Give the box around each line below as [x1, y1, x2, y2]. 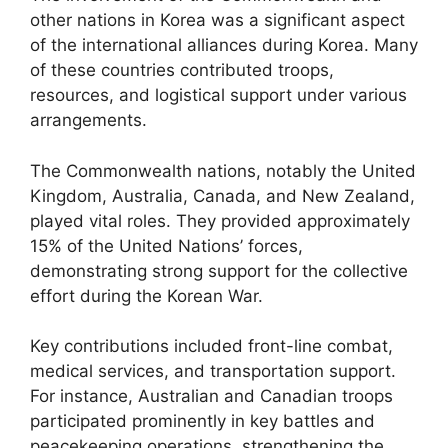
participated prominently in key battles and [30, 411, 375, 431]
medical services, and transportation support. [30, 361, 396, 381]
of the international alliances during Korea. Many [30, 35, 418, 55]
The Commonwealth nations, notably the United [30, 160, 416, 181]
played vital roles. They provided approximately [30, 210, 410, 231]
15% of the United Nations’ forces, [30, 235, 303, 256]
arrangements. [30, 110, 147, 130]
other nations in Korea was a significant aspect [30, 10, 405, 30]
